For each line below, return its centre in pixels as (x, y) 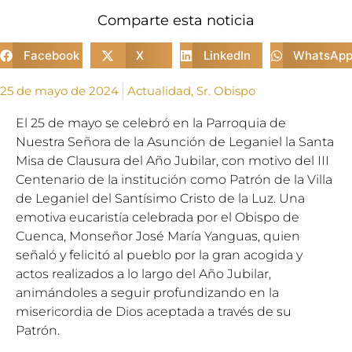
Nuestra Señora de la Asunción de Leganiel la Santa (175, 142)
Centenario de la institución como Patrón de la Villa (174, 180)
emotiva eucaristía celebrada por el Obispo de (158, 217)
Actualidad (159, 91)
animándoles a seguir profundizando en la (147, 293)
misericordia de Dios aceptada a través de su (154, 312)
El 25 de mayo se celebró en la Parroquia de (151, 123)
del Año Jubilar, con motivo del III (226, 161)
